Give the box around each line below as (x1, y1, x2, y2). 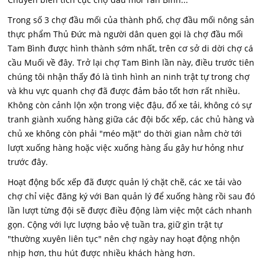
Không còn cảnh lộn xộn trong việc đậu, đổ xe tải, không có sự (8, 99, 252, 111)
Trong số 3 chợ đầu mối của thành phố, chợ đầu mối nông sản (8, 14, 255, 25)
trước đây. (8, 156, 49, 167)
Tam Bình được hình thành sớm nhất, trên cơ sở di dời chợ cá (8, 43, 254, 54)
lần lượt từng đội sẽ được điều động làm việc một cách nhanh (8, 205, 253, 216)
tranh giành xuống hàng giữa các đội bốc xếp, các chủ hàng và (8, 114, 255, 125)
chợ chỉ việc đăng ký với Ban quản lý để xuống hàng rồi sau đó (8, 190, 256, 202)
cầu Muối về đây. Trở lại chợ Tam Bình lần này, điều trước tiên (8, 57, 255, 68)
